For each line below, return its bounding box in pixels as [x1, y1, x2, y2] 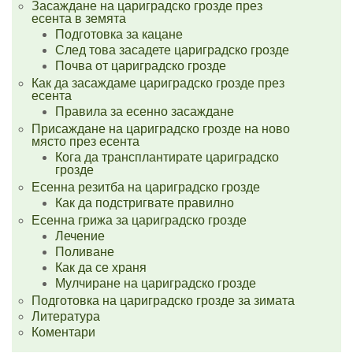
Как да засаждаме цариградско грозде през [32, 76, 284, 90]
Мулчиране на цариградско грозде [55, 277, 256, 290]
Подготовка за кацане [55, 28, 183, 41]
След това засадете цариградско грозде [55, 43, 289, 57]
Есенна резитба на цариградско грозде [32, 180, 260, 194]
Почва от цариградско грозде [55, 59, 226, 72]
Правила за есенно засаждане [55, 105, 234, 118]
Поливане [55, 245, 114, 258]
